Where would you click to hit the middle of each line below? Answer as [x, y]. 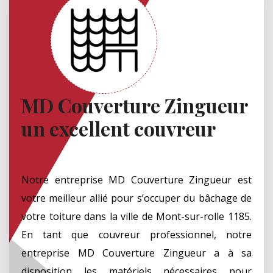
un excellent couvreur [119, 128]
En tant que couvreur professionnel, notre [136, 234]
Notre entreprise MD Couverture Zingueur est [136, 179]
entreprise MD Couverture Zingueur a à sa [136, 253]
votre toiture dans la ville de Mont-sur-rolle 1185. [136, 216]
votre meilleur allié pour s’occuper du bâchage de [136, 198]
